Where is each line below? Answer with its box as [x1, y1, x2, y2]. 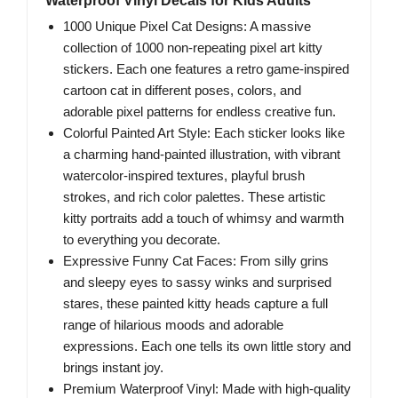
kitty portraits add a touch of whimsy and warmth [63, 211, 344, 227]
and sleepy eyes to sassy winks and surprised [63, 275, 331, 291]
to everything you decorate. [63, 232, 220, 248]
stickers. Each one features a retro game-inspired [63, 61, 349, 77]
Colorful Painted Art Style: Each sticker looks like [63, 125, 345, 141]
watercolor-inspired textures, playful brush [63, 168, 305, 184]
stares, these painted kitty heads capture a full [63, 296, 328, 312]
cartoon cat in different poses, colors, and [63, 83, 301, 99]
